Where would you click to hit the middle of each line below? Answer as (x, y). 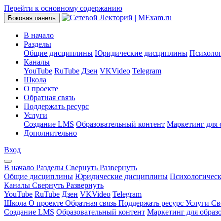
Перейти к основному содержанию (63, 8)
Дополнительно (50, 133)
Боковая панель (32, 18)
